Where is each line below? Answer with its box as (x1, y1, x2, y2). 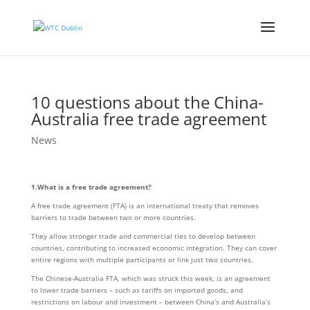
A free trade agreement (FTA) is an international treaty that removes (30, 201, 259, 210)
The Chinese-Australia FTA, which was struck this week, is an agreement (30, 273, 271, 283)
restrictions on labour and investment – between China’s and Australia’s (30, 297, 271, 307)
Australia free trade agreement (30, 107, 267, 130)
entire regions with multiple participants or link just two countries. (30, 255, 253, 264)
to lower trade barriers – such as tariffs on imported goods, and (30, 285, 243, 295)
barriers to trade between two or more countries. (30, 212, 196, 222)
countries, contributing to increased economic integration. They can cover (30, 243, 277, 253)
